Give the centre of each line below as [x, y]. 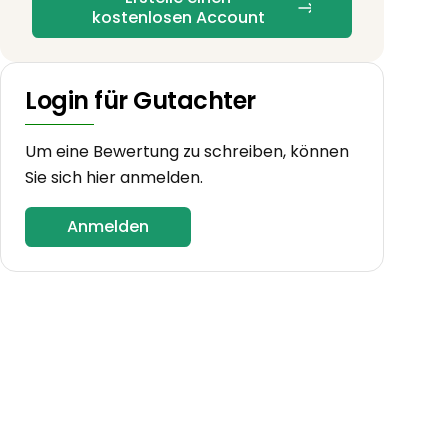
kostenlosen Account [178, 17]
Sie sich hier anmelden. [114, 177]
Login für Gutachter [140, 100]
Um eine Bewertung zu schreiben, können [187, 151]
